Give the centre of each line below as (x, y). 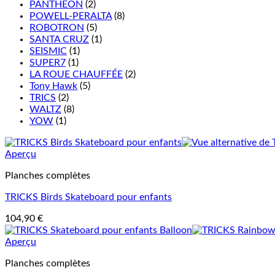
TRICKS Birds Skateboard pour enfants (88, 197)
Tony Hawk (53, 86)
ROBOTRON (57, 27)
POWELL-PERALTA (71, 16)
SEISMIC (48, 51)
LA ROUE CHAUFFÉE (76, 74)
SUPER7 (48, 62)
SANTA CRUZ (59, 39)
